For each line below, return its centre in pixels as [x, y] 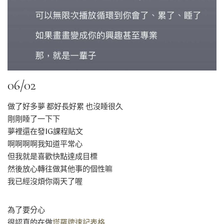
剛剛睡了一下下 [34, 119]
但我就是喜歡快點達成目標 [52, 157]
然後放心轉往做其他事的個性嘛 [60, 169]
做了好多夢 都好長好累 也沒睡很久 [65, 107]
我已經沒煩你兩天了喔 [45, 182]
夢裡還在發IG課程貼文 [45, 132]
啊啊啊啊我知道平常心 [45, 144]
